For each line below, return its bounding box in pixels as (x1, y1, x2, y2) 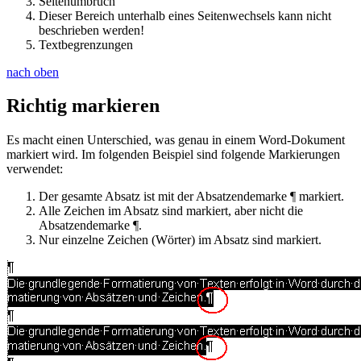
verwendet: (6, 162, 63, 176)
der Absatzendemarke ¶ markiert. (174, 189, 344, 204)
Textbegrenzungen (39, 37, 133, 52)
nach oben (6, 64, 59, 79)
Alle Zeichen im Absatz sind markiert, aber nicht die (39, 204, 303, 218)
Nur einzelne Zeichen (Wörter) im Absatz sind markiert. (39, 233, 322, 247)
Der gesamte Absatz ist (39, 189, 158, 204)
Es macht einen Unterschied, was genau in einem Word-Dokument (6, 133, 345, 147)
